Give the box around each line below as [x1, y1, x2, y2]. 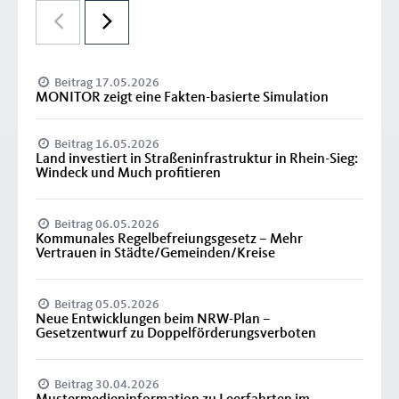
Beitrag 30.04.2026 [52, 379, 160, 392]
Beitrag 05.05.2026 [52, 298, 160, 312]
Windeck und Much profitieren [36, 167, 221, 182]
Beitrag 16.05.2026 [52, 138, 160, 151]
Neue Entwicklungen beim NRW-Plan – [36, 313, 271, 328]
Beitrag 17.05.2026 [52, 77, 160, 90]
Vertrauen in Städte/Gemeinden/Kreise [36, 247, 275, 262]
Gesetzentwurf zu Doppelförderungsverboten [36, 327, 316, 342]
